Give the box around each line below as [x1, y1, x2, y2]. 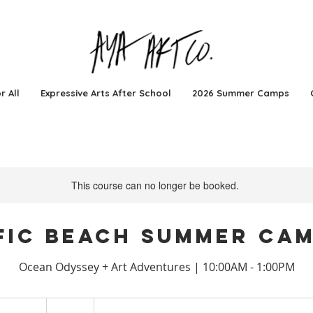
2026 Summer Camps [191, 87, 289, 99]
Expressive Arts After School [40, 87, 171, 99]
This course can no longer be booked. [71, 178, 239, 192]
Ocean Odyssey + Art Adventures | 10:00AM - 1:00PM [18, 259, 295, 275]
